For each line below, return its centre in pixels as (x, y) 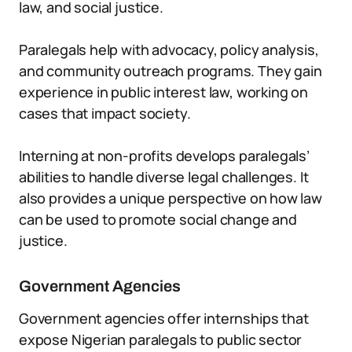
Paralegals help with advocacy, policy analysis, (169, 49)
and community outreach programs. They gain (170, 71)
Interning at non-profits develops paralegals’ (164, 156)
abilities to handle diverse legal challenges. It (164, 177)
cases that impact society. (105, 113)
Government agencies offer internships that (164, 318)
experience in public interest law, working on (163, 92)
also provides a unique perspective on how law (170, 198)
